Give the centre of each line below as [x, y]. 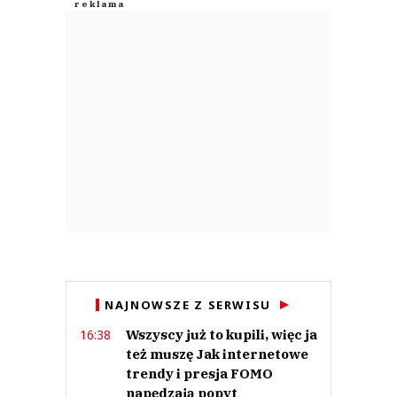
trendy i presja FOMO [199, 373]
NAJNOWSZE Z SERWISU [188, 304]
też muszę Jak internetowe [217, 354]
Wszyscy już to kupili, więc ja [222, 334]
